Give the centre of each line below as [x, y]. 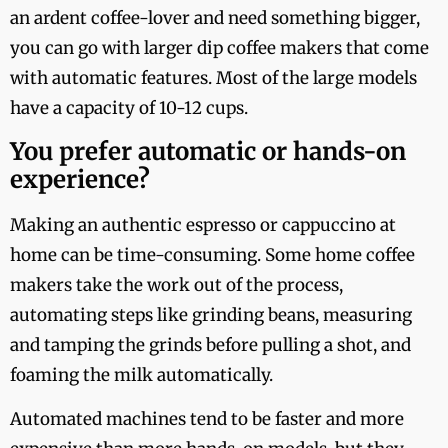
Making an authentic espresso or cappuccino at [203, 224]
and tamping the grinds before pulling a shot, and [210, 344]
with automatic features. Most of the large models [213, 78]
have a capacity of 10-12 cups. [129, 108]
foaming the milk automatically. [141, 374]
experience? [80, 179]
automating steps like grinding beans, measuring [211, 314]
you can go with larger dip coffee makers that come [219, 48]
